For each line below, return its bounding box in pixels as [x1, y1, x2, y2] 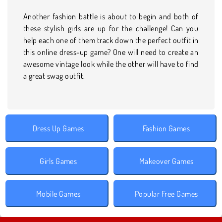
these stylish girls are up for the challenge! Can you [23, 23, 199, 33]
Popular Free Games [134, 188, 198, 199]
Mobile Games [36, 188, 81, 199]
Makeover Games [139, 156, 194, 166]
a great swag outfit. [23, 70, 85, 81]
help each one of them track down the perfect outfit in [23, 35, 199, 45]
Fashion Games [143, 123, 190, 133]
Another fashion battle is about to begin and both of [23, 11, 199, 21]
